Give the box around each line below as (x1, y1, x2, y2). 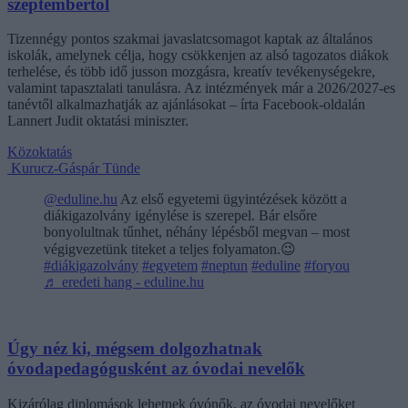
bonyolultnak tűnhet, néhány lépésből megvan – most (44, 224, 350, 240)
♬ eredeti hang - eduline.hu (44, 274, 204, 291)
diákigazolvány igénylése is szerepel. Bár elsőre (44, 208, 317, 224)
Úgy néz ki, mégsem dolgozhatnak (7, 339, 262, 358)
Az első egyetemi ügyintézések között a (117, 191, 347, 208)
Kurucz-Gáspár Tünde (11, 160, 140, 177)
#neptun (201, 258, 248, 274)
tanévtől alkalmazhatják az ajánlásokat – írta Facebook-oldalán (7, 97, 365, 113)
